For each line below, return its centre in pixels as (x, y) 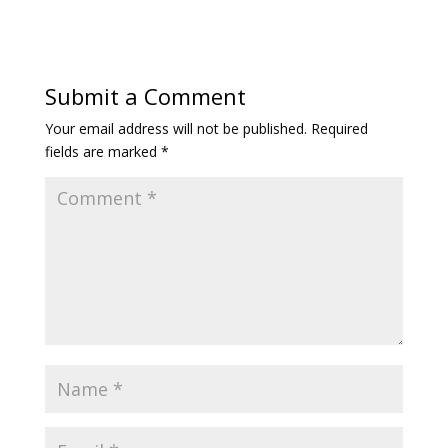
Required (339, 128)
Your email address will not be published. (175, 128)
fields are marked (102, 151)
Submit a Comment (145, 96)
